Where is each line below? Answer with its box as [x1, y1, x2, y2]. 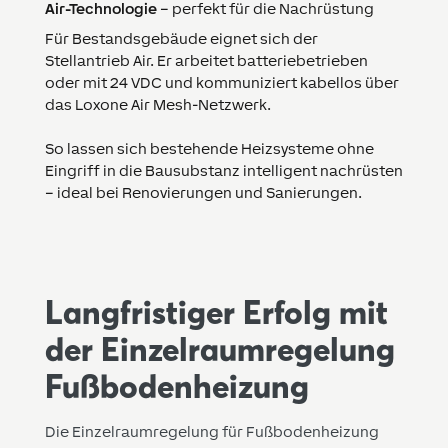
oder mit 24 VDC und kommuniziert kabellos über [44, 74, 399, 92]
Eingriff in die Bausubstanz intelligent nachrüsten [44, 162, 403, 180]
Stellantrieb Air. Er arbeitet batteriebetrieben [44, 52, 368, 70]
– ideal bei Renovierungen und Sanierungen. [44, 184, 362, 202]
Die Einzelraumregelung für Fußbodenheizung [44, 423, 379, 441]
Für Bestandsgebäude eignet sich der [44, 30, 318, 48]
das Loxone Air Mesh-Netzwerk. [44, 96, 271, 114]
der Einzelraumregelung [44, 330, 395, 370]
